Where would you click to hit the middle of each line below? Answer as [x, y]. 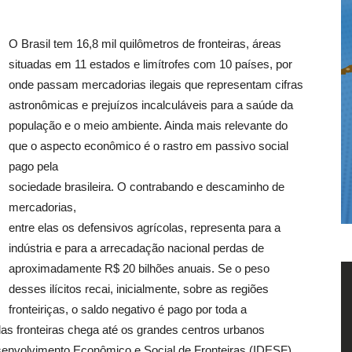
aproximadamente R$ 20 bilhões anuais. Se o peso [139, 268]
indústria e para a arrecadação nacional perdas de [136, 248]
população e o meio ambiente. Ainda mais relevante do [148, 125]
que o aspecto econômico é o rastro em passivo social [148, 146]
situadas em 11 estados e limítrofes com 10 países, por [150, 64]
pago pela [33, 166]
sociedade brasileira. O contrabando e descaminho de [147, 187]
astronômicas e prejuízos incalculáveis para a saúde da [151, 105]
